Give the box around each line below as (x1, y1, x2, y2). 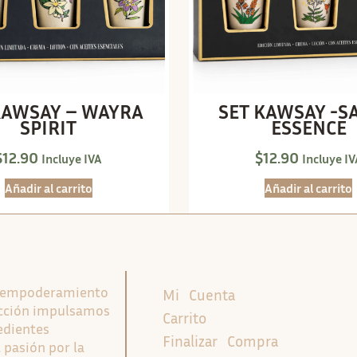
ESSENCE (270, 115, 347, 139)
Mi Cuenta (162, 284, 235, 304)
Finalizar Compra (162, 331, 278, 350)
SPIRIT (20, 115, 77, 139)
